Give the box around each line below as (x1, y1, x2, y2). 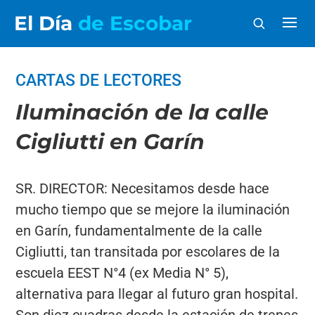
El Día (14, 11, 78, 35)
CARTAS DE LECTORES (15, 71, 182, 90)
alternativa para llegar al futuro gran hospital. (15, 285, 299, 302)
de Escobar (78, 11, 192, 35)
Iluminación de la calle (15, 99, 269, 125)
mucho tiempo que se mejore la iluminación (15, 201, 290, 218)
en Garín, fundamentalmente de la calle (15, 222, 263, 239)
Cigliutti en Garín (15, 129, 205, 155)
